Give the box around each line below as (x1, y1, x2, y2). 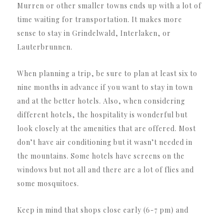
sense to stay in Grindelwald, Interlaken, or (17, 28, 171, 38)
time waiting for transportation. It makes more (17, 14, 182, 24)
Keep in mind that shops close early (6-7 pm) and (17, 205, 189, 215)
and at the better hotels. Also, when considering (17, 96, 185, 106)
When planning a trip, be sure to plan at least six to (17, 68, 197, 78)
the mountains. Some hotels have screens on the (17, 151, 185, 161)
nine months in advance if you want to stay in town (17, 82, 193, 92)
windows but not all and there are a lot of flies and (17, 165, 194, 174)
